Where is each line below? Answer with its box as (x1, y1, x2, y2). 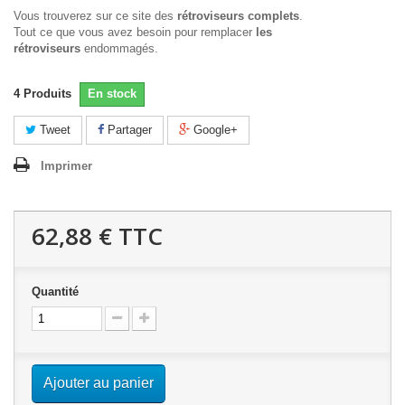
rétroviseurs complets (177, 9, 299, 23)
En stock (88, 87, 137, 100)
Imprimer (41, 159, 92, 173)
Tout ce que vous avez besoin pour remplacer (14, 25, 256, 39)
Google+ (190, 123, 238, 137)
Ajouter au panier (43, 375, 154, 391)
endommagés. (80, 42, 158, 55)
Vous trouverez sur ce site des (14, 9, 177, 23)
